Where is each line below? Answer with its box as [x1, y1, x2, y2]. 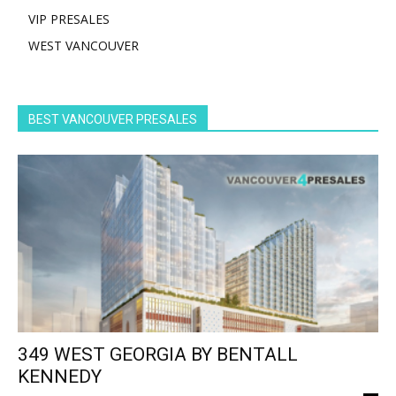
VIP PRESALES [28, 11, 110, 27]
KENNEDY [18, 366, 102, 388]
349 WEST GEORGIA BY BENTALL [18, 344, 298, 366]
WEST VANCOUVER [28, 37, 139, 54]
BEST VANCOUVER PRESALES [28, 112, 197, 126]
